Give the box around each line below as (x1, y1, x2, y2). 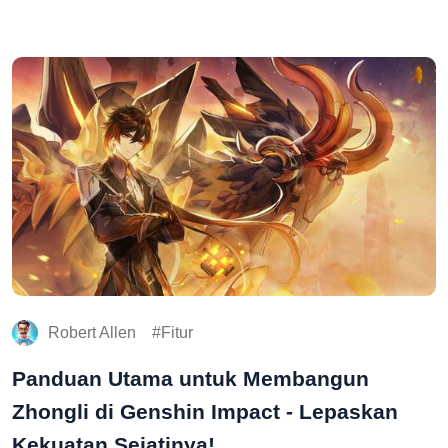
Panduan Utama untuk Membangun (12, 366, 369, 390)
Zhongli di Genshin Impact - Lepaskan (12, 399, 398, 423)
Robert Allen (48, 323, 136, 341)
